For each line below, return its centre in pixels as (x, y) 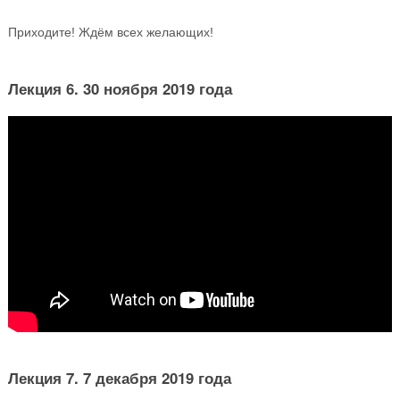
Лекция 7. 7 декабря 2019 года (119, 377)
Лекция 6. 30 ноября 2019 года (120, 89)
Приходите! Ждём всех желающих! (110, 33)
